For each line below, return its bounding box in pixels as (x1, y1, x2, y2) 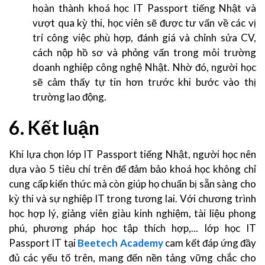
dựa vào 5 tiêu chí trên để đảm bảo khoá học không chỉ (9, 162, 256, 175)
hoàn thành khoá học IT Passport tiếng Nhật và (33, 1, 256, 14)
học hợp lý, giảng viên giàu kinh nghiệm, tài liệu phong (9, 206, 256, 219)
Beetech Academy (77, 236, 163, 249)
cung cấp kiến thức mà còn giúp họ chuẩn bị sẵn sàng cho (9, 177, 256, 190)
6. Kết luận (9, 115, 103, 139)
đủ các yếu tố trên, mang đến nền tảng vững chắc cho (9, 251, 256, 264)
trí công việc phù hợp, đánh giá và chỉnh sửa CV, (33, 31, 256, 44)
